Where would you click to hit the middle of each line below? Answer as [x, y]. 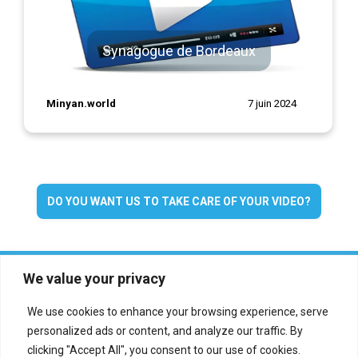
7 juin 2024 [272, 103]
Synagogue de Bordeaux [179, 50]
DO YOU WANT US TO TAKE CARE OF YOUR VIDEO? [179, 201]
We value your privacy [94, 278]
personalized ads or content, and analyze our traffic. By [165, 330]
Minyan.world [81, 103]
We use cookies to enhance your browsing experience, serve [178, 311]
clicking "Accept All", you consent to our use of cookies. [164, 350]
